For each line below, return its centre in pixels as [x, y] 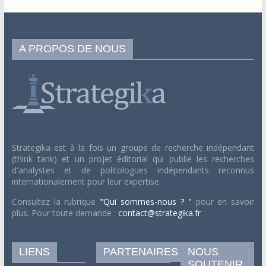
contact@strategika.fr [159, 213]
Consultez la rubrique [56, 201]
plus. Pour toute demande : [65, 213]
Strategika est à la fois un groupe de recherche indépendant [133, 147]
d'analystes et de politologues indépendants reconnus [133, 170]
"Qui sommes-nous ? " [148, 201]
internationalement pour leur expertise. [86, 181]
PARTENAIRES [141, 251]
